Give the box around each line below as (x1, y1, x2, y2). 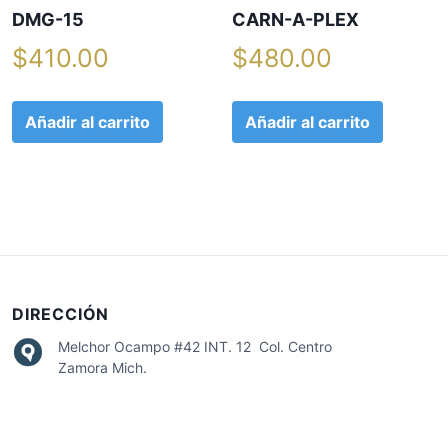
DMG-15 (12, 9, 84, 31)
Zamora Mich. (58, 359, 147, 377)
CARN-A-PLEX (232, 9, 360, 31)
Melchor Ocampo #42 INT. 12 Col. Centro (58, 338, 332, 356)
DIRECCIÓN (12, 304, 110, 325)
